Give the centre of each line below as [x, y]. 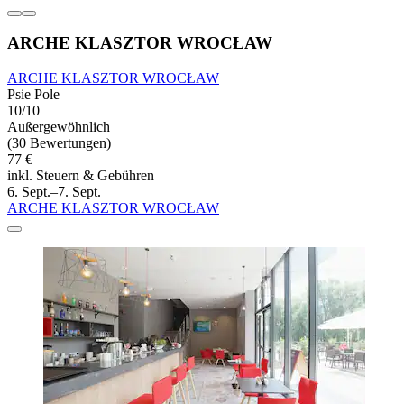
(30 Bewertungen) [59, 143]
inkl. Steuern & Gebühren [81, 176]
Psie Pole [33, 95]
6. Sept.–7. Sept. [54, 192]
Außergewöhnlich [59, 127]
